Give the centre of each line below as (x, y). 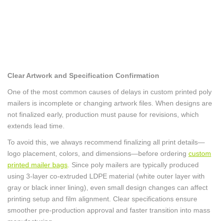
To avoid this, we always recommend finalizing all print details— (106, 142)
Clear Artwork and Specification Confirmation (83, 75)
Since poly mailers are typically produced (134, 165)
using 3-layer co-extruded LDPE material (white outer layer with (106, 176)
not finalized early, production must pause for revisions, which (103, 114)
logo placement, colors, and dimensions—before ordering (98, 153)
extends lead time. (36, 126)
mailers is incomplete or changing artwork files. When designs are (110, 103)
